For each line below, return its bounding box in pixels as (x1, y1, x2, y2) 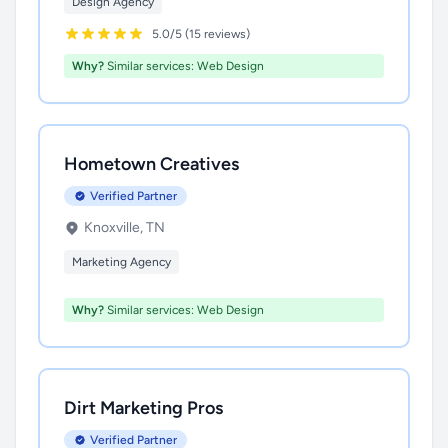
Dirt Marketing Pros (64, 397, 223, 419)
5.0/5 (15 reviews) (152, 27, 250, 41)
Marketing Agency (72, 255, 171, 269)
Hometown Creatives (64, 153, 239, 175)
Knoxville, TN (84, 219, 165, 236)
